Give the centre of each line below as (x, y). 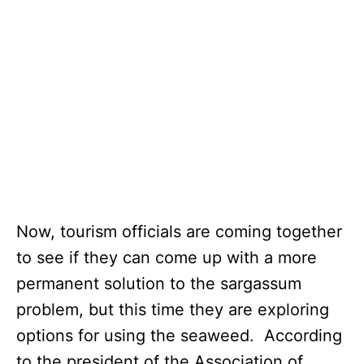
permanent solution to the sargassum (159, 283)
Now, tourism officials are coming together (179, 231)
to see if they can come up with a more (167, 257)
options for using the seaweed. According (179, 335)
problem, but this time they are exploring (173, 309)
